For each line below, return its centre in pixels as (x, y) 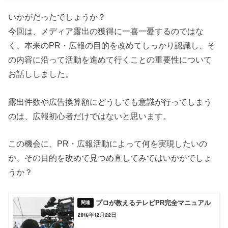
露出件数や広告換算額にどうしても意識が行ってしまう (110, 102)
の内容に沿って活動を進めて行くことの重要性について (110, 60)
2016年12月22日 (97, 215)
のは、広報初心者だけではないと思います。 (90, 116)
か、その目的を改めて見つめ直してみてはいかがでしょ (110, 158)
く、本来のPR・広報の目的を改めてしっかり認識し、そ (112, 46)
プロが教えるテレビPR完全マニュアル (153, 203)
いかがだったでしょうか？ (57, 17)
